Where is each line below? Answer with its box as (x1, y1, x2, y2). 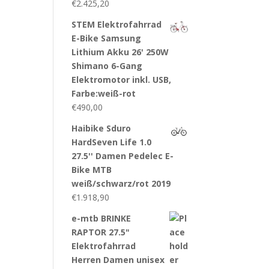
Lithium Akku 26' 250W (71, 46, 169, 58)
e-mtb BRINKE (71, 213, 131, 224)
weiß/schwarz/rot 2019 (71, 178, 171, 189)
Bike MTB (71, 164, 112, 175)
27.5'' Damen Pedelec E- (71, 150, 174, 162)
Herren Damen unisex (71, 254, 165, 265)
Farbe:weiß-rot (71, 88, 136, 99)
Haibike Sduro (71, 122, 131, 134)
